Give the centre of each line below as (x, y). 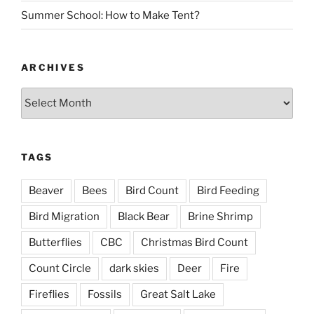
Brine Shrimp (220, 217)
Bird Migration (64, 217)
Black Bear (144, 217)
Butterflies (55, 243)
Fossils (105, 295)
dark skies (134, 269)
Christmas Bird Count (194, 243)
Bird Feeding (228, 191)
